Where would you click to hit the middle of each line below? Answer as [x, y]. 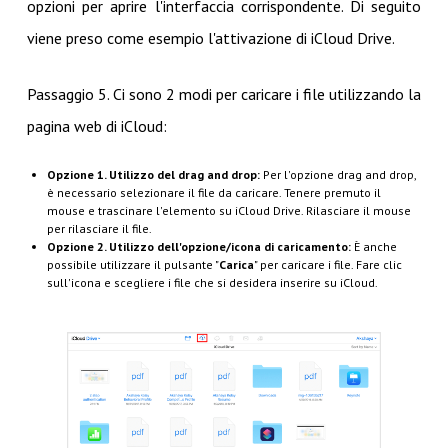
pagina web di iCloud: [96, 126]
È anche [373, 247]
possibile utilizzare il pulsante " [132, 265]
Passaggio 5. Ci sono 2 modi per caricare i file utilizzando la [224, 94]
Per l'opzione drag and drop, [337, 175]
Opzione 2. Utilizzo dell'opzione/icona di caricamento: [198, 247]
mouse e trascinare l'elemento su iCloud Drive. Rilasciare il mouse [228, 211]
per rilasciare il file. [99, 229]
